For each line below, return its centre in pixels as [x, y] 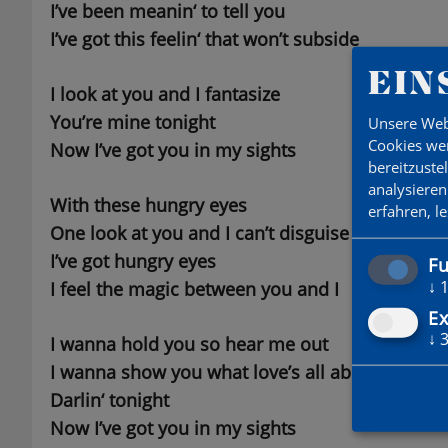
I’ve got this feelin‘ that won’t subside [204, 39]
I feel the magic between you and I [194, 289]
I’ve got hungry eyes [132, 261]
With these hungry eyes [148, 205]
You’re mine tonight [132, 122]
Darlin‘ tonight [109, 400]
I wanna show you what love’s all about [214, 372]
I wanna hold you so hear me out [188, 344]
